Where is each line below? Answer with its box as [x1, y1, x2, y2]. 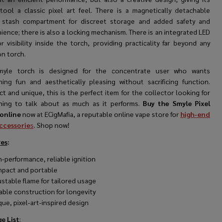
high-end [180, 110, 211, 119]
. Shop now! [33, 120, 69, 130]
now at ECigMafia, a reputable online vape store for [20, 110, 181, 119]
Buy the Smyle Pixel [142, 99, 211, 108]
